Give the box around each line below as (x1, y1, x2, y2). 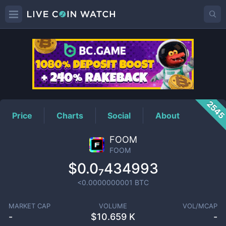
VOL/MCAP (183, 202, 218, 210)
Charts (56, 110, 84, 121)
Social (107, 110, 131, 121)
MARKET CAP (8, 202, 50, 210)
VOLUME (98, 202, 127, 210)
